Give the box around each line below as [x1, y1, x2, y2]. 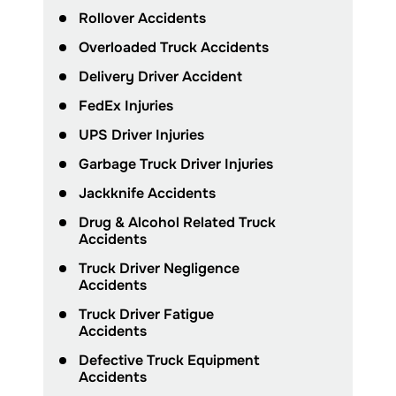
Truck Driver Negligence [79, 259, 240, 278]
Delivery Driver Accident [79, 67, 242, 87]
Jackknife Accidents [79, 184, 216, 203]
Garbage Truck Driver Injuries [79, 155, 273, 174]
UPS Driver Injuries [79, 126, 204, 145]
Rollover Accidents [79, 9, 206, 28]
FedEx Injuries [79, 96, 173, 116]
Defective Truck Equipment [79, 351, 260, 370]
